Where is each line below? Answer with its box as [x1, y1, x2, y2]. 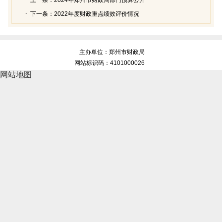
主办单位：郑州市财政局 [79, 48, 145, 55]
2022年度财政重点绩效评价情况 [54, 10, 139, 17]
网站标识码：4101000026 [74, 59, 148, 66]
